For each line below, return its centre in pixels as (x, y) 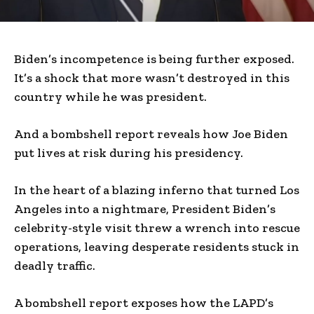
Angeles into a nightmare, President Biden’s (145, 209)
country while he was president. (110, 96)
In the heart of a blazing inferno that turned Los (157, 190)
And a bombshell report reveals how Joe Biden (151, 134)
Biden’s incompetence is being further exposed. (154, 59)
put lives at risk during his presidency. (129, 152)
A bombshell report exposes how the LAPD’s (144, 302)
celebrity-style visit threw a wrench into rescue (157, 227)
